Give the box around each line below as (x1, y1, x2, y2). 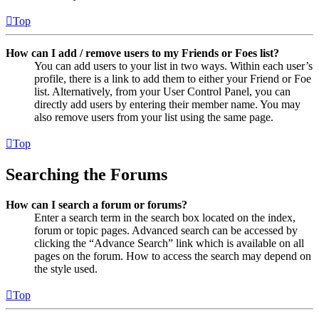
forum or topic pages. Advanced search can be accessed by (34, 224, 298, 236)
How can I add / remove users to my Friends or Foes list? (6, 46, 279, 59)
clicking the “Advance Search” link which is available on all (34, 236, 304, 249)
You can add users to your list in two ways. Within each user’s (34, 59, 313, 72)
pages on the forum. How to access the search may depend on (34, 249, 311, 262)
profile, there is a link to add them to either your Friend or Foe (34, 72, 311, 85)
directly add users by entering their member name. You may (34, 98, 300, 110)
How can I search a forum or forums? (6, 198, 187, 211)
